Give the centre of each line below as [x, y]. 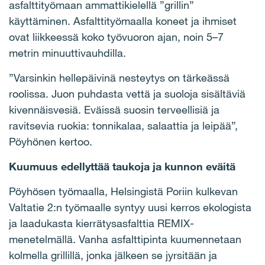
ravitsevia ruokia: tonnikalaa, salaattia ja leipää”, [123, 126]
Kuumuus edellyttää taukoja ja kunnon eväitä [122, 167]
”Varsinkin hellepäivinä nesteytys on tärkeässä [119, 78]
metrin [25, 53]
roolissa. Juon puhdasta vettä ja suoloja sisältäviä [127, 94]
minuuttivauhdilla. [84, 53]
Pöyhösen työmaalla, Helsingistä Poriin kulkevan [123, 191]
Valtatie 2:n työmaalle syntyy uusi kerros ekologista [130, 207]
